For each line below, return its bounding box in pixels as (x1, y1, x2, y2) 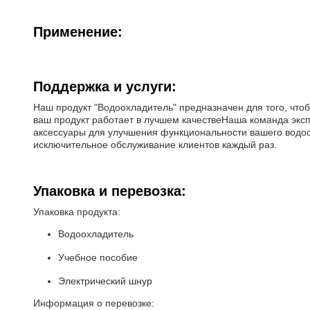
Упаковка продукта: (33, 206, 120, 217)
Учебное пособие (58, 252, 138, 263)
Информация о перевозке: (33, 298, 154, 309)
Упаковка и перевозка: (33, 183, 186, 199)
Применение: (33, 24, 122, 39)
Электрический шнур (58, 275, 152, 286)
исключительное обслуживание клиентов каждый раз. (33, 139, 277, 150)
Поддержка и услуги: (33, 79, 176, 94)
